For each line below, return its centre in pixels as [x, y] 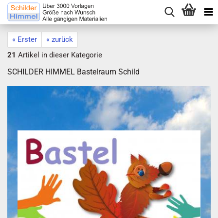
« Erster [25, 39]
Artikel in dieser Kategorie [59, 55]
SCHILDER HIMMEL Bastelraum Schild [73, 72]
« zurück [60, 39]
